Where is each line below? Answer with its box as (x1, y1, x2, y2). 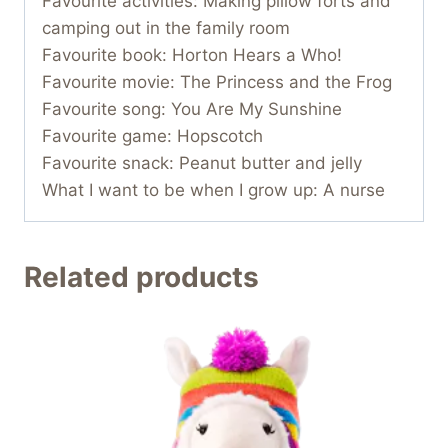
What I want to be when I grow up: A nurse (42, 179, 385, 200)
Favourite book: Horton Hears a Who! (42, 44, 342, 65)
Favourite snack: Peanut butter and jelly (42, 152, 362, 173)
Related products (24, 259, 259, 294)
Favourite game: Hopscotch (42, 125, 263, 146)
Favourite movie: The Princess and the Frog (42, 71, 392, 92)
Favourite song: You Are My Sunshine (42, 98, 342, 119)
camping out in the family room (42, 17, 290, 38)
